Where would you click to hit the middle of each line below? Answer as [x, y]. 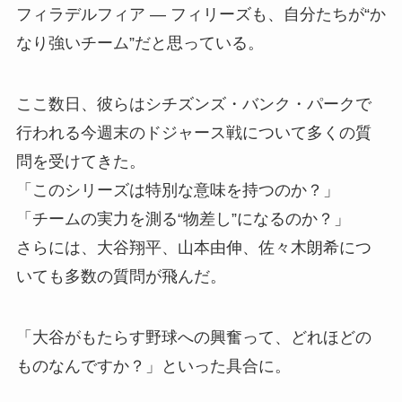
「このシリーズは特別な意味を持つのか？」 [177, 190]
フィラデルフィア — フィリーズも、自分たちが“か [201, 14]
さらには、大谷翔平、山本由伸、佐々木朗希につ [193, 247]
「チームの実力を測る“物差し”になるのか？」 [183, 218]
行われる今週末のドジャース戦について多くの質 [193, 132]
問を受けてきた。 [80, 161]
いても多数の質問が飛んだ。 [121, 276]
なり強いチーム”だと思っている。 [140, 43]
